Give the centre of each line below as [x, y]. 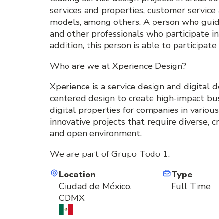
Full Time [191, 186]
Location [77, 175]
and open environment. [96, 134]
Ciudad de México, [95, 186]
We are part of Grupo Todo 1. [110, 154]
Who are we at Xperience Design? [118, 66]
